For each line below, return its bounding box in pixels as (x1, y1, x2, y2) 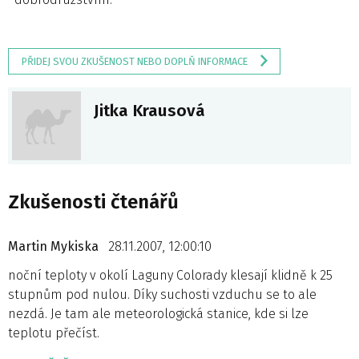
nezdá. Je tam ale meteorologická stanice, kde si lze (8, 305, 309, 321)
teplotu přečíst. (8, 325, 99, 341)
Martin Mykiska (8, 238, 102, 254)
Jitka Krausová (94, 100, 205, 121)
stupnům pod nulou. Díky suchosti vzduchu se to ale (8, 286, 317, 302)
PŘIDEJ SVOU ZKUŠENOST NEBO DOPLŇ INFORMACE (22, 54, 248, 67)
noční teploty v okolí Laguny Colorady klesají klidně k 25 (8, 267, 333, 283)
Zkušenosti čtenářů (8, 190, 179, 213)
